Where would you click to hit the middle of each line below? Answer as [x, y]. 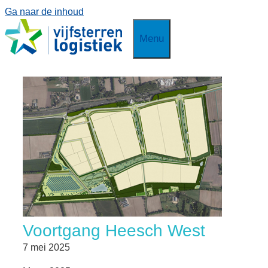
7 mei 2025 [46, 247]
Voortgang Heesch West [114, 231]
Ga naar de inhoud [44, 12]
